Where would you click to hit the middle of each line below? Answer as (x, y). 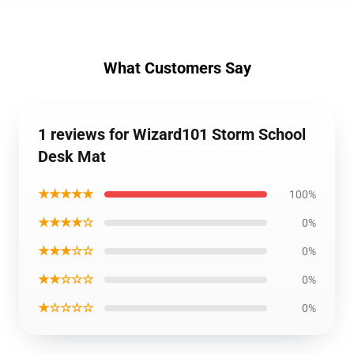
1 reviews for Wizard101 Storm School (172, 134)
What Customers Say (177, 68)
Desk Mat (72, 156)
